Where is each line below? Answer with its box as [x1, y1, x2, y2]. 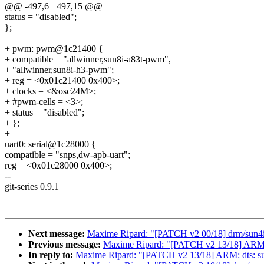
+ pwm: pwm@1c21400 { [5, 44, 103, 54]
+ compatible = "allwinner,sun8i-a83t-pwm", [5, 54, 171, 65]
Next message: [28, 229, 87, 239]
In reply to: [28, 250, 75, 260]
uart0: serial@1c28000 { [5, 139, 96, 150]
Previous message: [28, 239, 103, 250]
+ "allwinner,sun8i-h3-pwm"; [5, 65, 114, 75]
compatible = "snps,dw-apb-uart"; [5, 150, 130, 160]
